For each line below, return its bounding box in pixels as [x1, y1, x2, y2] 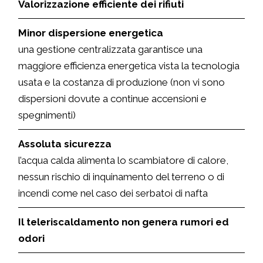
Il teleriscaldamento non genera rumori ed [18, 216, 230, 228]
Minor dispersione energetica [18, 27, 164, 39]
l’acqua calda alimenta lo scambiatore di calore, [18, 154, 229, 166]
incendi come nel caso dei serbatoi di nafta [18, 187, 208, 199]
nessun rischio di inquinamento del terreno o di [18, 171, 225, 183]
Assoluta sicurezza [18, 138, 112, 150]
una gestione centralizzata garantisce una [18, 43, 203, 55]
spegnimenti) [18, 109, 76, 121]
